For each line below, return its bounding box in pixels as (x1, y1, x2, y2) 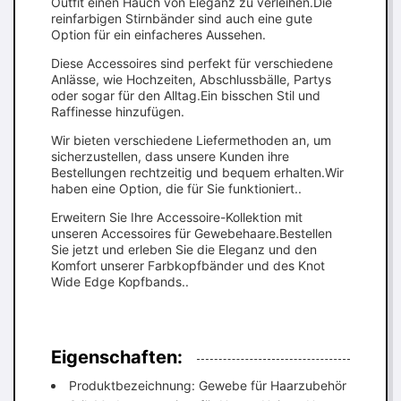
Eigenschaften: (51, 346, 183, 368)
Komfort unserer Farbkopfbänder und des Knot (51, 258, 325, 273)
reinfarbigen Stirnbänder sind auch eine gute (51, 11, 312, 26)
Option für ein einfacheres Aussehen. (51, 27, 266, 42)
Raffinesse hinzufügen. (51, 104, 184, 119)
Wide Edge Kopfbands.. (51, 274, 189, 289)
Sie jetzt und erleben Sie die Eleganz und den (51, 242, 317, 257)
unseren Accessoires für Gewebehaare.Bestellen (51, 226, 332, 241)
